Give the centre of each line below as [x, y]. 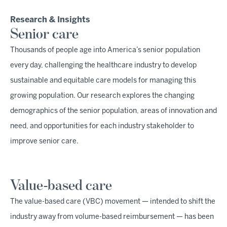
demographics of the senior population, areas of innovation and [113, 111]
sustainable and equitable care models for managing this [103, 81]
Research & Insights [50, 20]
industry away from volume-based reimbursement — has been [112, 217]
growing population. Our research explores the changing [102, 96]
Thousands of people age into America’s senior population [105, 50]
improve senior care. [44, 142]
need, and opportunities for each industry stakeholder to [102, 126]
